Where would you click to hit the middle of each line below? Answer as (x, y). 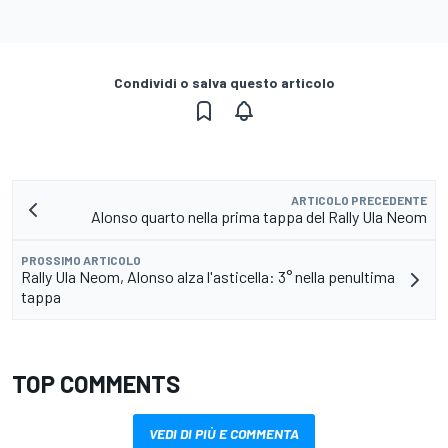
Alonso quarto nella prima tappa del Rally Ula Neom (259, 216)
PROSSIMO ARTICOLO (81, 259)
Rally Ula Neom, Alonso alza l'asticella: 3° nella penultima (208, 276)
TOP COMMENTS (96, 383)
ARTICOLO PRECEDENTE (359, 199)
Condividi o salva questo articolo (224, 82)
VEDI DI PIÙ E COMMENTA (224, 433)
